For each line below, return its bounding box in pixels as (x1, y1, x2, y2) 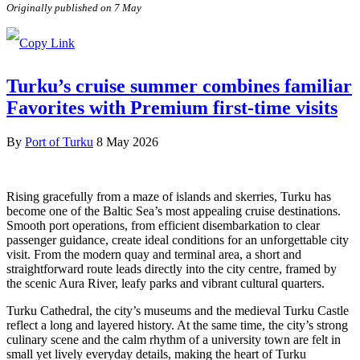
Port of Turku (25, 134, 93, 149)
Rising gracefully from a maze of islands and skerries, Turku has (6, 189, 331, 203)
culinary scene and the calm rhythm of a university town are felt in (6, 332, 341, 346)
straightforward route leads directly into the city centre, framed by (6, 261, 337, 276)
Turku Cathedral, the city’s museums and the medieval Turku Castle (6, 303, 349, 317)
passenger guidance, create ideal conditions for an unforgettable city (6, 232, 349, 247)
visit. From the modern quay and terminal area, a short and (6, 247, 301, 261)
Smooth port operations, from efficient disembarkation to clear (6, 218, 320, 232)
